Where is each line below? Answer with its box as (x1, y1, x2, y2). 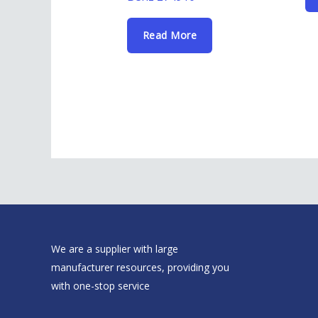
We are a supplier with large (51, 242, 178, 256)
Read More (142, 28, 197, 42)
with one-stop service (51, 279, 150, 293)
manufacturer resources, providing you (51, 261, 229, 275)
